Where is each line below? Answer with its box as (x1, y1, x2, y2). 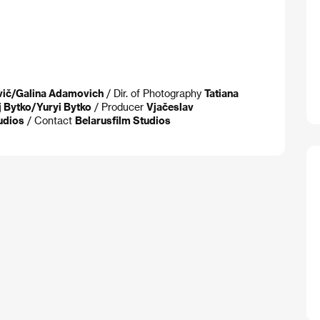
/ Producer (91, 101, 146, 114)
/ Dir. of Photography (104, 87, 204, 100)
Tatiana (204, 87, 239, 100)
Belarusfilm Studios (75, 114, 171, 127)
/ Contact (24, 114, 75, 127)
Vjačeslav (146, 101, 194, 114)
